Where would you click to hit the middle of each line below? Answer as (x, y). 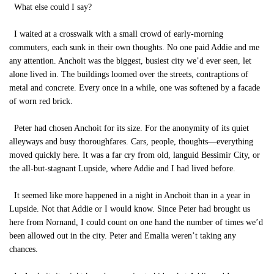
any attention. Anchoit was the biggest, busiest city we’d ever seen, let (130, 61)
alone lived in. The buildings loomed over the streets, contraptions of (129, 74)
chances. (24, 249)
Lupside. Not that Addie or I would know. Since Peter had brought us (130, 209)
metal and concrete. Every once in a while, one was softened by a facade (135, 88)
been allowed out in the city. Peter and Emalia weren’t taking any (123, 236)
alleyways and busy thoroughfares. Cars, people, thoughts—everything (131, 142)
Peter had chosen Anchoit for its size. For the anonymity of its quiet (129, 128)
